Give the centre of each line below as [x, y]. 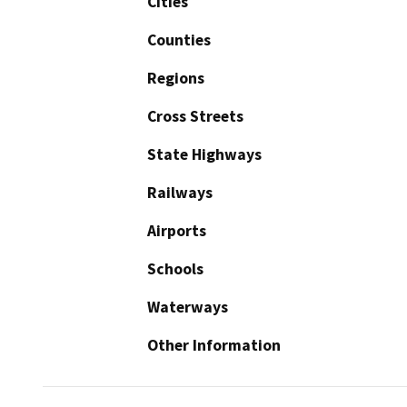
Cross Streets [195, 116]
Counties [179, 40]
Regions [176, 78]
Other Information [214, 345]
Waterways [188, 307]
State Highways [204, 154]
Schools [175, 268]
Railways [180, 192]
